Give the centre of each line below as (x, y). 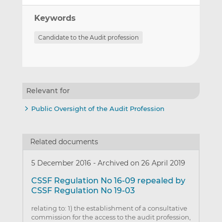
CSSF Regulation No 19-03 (83, 191)
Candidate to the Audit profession (88, 37)
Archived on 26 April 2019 (141, 163)
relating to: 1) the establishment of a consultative (109, 208)
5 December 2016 (62, 163)
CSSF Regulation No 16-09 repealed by (108, 181)
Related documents (64, 142)
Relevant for (48, 90)
